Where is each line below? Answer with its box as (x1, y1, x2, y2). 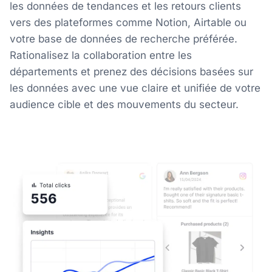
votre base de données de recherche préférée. (10, 33, 237, 46)
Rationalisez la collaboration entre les (10, 49, 192, 62)
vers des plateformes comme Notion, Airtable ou (10, 16, 246, 29)
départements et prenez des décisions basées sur (10, 66, 253, 78)
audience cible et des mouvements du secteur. (10, 98, 239, 111)
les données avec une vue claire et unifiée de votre (10, 82, 260, 95)
